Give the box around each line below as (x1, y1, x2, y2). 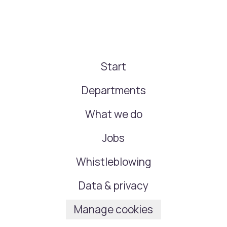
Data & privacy (79, 178, 148, 193)
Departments (81, 83, 146, 97)
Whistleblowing (75, 155, 152, 169)
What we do (85, 107, 142, 121)
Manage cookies (74, 202, 153, 216)
